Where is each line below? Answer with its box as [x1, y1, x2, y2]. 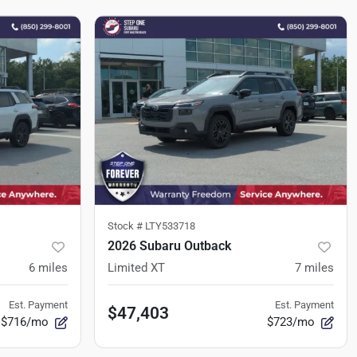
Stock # [108, 220, 145, 232]
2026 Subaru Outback [108, 238, 231, 253]
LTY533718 [145, 220, 195, 232]
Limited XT [108, 261, 165, 275]
